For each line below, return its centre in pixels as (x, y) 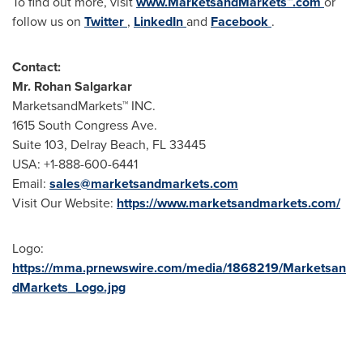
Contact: (36, 67)
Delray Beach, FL (118, 145)
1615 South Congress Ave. (85, 125)
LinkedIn (160, 21)
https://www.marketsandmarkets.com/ (228, 203)
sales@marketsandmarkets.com (144, 184)
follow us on (48, 21)
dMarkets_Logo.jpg (69, 287)
